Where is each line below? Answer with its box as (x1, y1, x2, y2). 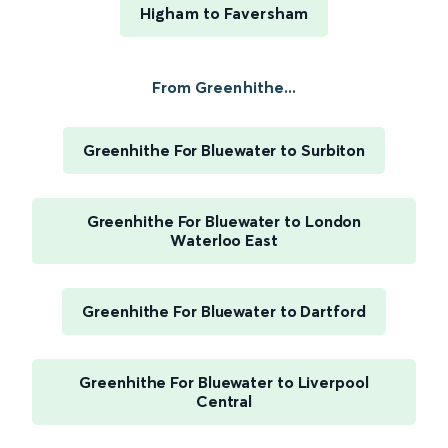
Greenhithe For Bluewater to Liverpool (79, 372, 369, 393)
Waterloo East (170, 230, 278, 251)
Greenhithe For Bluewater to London (86, 211, 362, 232)
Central (195, 391, 253, 412)
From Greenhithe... (151, 77, 297, 98)
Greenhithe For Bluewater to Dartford (82, 301, 366, 322)
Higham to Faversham (140, 3, 308, 24)
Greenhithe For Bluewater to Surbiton (82, 140, 366, 161)
